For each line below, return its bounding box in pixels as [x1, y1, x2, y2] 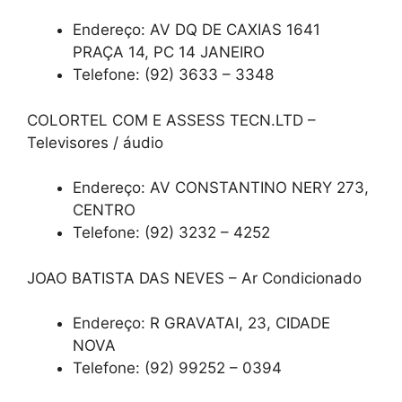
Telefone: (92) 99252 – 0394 [73, 359, 282, 378]
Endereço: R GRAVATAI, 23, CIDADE [73, 314, 330, 333]
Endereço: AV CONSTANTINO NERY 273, [73, 179, 369, 197]
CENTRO [73, 201, 135, 220]
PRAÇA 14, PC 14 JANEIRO [73, 43, 265, 62]
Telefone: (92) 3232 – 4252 [73, 223, 270, 242]
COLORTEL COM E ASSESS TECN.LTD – [27, 110, 316, 129]
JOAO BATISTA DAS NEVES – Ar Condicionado [27, 268, 362, 287]
